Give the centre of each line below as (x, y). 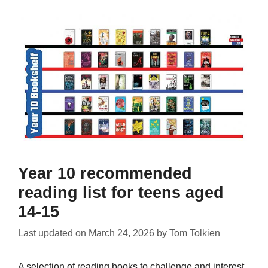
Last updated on (53, 233)
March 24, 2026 (121, 233)
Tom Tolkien (195, 233)
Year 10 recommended (105, 173)
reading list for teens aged (121, 192)
